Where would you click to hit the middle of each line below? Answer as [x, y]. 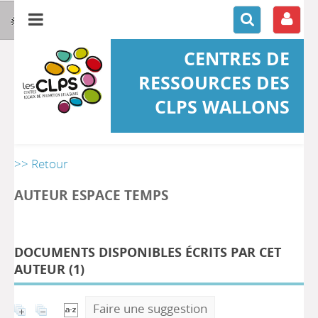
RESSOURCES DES [214, 82]
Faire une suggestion [150, 308]
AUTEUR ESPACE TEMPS [91, 195]
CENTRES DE [236, 58]
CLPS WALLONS [222, 106]
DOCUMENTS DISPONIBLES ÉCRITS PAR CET [148, 252]
